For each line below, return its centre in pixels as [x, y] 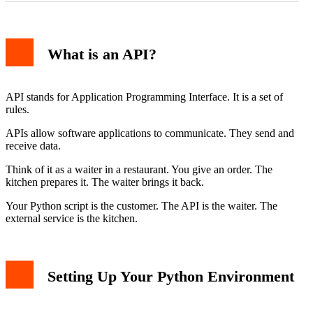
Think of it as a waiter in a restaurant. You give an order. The [139, 170]
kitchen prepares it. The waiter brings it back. [105, 182]
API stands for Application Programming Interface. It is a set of [144, 97]
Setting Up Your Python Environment [171, 277]
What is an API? [102, 54]
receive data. [33, 146]
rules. [17, 110]
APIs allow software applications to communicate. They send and [150, 133]
